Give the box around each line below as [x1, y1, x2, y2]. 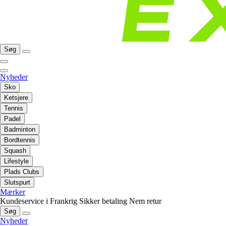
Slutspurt [4, 179, 30, 187]
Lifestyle [4, 157, 29, 165]
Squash [4, 147, 26, 155]
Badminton [4, 126, 35, 134]
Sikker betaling [79, 197, 127, 206]
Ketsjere [4, 94, 28, 102]
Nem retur [129, 197, 161, 206]
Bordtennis [4, 136, 35, 144]
